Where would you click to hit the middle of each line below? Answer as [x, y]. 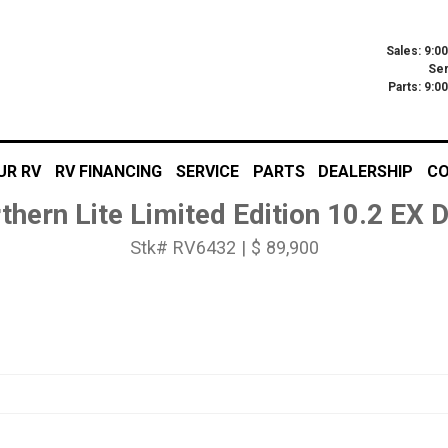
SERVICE [207, 171]
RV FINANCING [109, 171]
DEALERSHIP [366, 171]
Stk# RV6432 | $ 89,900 [224, 247]
